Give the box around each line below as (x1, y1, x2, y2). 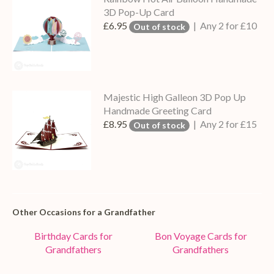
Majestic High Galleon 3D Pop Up (103, 91, 246, 103)
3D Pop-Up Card (103, 6, 175, 18)
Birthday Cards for (34, 230, 113, 242)
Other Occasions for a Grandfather (12, 206, 155, 217)
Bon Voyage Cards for (154, 230, 247, 242)
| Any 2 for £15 (191, 118, 257, 130)
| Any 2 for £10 (191, 19, 257, 31)
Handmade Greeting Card (103, 105, 212, 117)
